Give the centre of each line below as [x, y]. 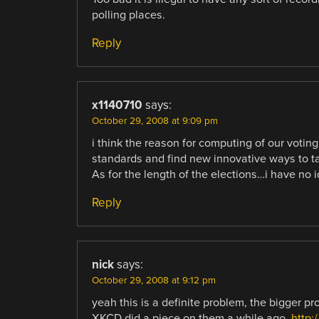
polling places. [128, 15]
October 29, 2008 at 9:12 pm [153, 281]
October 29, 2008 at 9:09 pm [155, 121]
